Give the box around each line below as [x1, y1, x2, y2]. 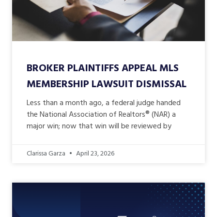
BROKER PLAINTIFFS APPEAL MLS [27, 61, 179, 77]
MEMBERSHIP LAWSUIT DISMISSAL [27, 77, 186, 93]
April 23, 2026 [75, 148, 114, 160]
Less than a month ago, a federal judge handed [27, 97, 181, 110]
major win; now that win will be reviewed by [27, 120, 171, 133]
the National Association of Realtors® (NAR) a [27, 108, 176, 122]
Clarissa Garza [27, 148, 67, 160]
